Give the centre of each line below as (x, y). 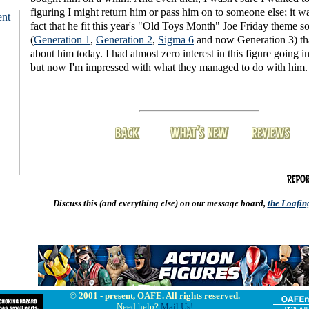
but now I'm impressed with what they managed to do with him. (169, 68)
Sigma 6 (176, 40)
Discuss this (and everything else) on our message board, (160, 203)
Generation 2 (124, 40)
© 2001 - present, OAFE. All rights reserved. (154, 296)
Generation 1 (62, 40)
